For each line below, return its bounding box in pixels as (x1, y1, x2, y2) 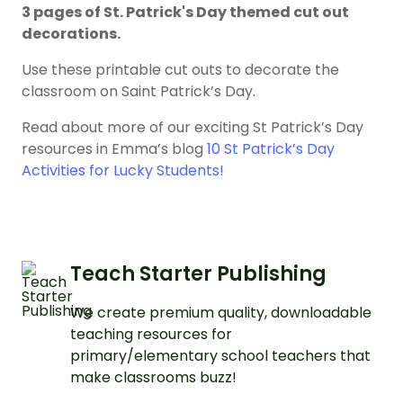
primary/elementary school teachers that (70, 345, 371, 367)
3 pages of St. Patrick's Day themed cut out (22, 2, 349, 23)
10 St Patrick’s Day (207, 139, 335, 160)
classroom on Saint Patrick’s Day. (22, 81, 255, 103)
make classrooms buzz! (70, 367, 237, 389)
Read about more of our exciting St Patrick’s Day (22, 117, 363, 139)
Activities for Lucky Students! (22, 160, 224, 182)
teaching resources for (70, 324, 232, 345)
